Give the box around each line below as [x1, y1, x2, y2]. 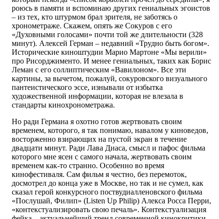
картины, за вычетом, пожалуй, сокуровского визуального [12, 74, 207, 83]
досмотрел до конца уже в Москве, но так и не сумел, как [12, 179, 203, 188]
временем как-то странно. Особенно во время [12, 161, 164, 170]
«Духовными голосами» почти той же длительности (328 [12, 30, 203, 39]
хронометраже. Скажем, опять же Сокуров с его [12, 22, 172, 30]
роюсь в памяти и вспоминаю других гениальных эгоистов [12, 4, 210, 13]
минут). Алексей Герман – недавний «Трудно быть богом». [12, 39, 209, 48]
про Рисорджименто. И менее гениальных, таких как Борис [12, 57, 211, 66]
